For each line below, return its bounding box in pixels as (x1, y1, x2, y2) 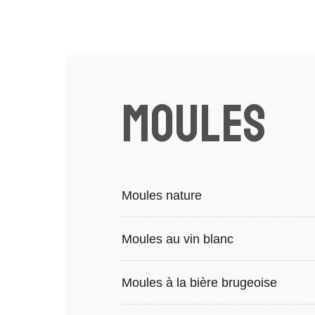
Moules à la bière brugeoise (121, 276, 277, 290)
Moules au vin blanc (121, 232, 233, 246)
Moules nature (121, 188, 202, 202)
